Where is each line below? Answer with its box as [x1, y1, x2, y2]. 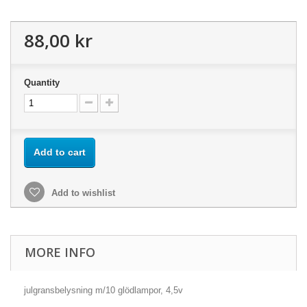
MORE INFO [25, 244, 95, 260]
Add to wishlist [49, 188, 115, 198]
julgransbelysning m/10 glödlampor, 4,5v [24, 285, 183, 295]
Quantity [24, 77, 60, 88]
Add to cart [34, 147, 86, 158]
